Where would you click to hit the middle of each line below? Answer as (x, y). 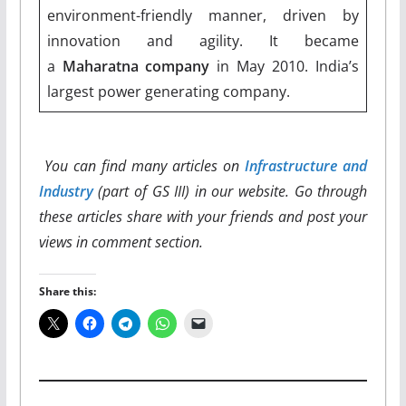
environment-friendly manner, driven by (203, 15)
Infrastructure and (306, 165)
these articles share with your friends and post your (203, 216)
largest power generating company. (175, 91)
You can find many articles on (145, 165)
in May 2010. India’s (284, 66)
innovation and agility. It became (203, 40)
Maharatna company (136, 66)
